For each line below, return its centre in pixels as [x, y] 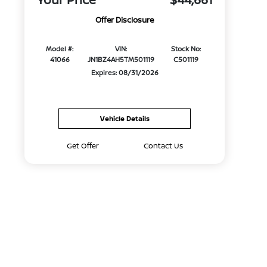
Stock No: [186, 49]
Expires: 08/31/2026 [125, 73]
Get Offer [83, 146]
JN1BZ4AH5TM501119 [121, 60]
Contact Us [163, 146]
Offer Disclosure [125, 20]
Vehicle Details [125, 118]
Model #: [60, 49]
